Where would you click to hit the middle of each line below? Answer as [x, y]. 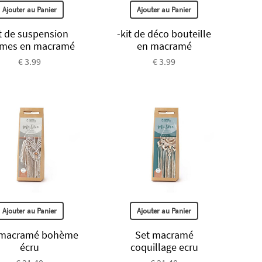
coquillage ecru [164, 247]
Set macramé [164, 235]
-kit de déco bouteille [164, 34]
